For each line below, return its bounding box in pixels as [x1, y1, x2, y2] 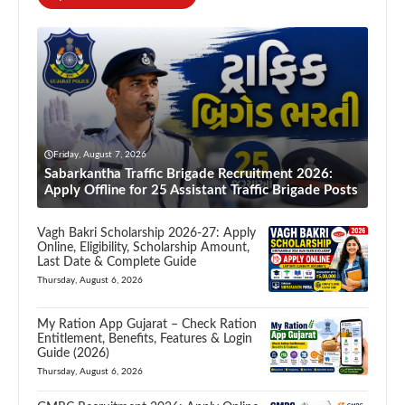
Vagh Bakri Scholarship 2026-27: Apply [37, 226, 256, 240]
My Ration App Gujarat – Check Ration [37, 317, 257, 331]
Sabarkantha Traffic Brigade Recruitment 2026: [44, 166, 333, 181]
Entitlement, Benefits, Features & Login [37, 332, 252, 345]
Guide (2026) [37, 346, 109, 360]
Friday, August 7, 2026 [53, 149, 146, 159]
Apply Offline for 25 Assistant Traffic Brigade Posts [44, 183, 358, 197]
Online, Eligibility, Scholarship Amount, [37, 240, 250, 254]
